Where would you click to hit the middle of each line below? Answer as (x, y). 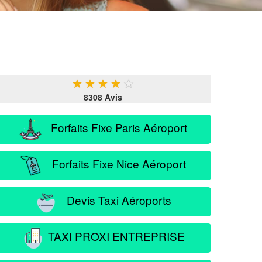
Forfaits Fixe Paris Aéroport (115, 127)
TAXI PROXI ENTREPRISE (115, 236)
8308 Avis (103, 97)
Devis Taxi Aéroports (115, 199)
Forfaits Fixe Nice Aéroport (115, 163)
